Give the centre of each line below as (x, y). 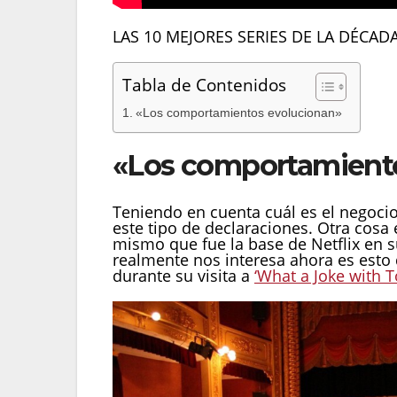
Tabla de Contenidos (204, 85)
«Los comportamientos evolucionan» (238, 113)
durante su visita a (183, 275)
